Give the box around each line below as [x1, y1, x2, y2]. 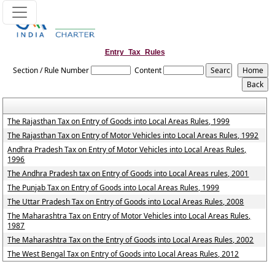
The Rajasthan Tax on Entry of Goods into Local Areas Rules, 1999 [7, 116, 230, 126]
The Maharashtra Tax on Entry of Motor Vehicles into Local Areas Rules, [7, 211, 251, 221]
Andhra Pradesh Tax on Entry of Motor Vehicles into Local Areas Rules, [7, 144, 247, 155]
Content [134, 65, 162, 76]
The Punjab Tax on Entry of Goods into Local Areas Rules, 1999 [7, 182, 220, 193]
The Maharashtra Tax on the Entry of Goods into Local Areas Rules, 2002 [7, 234, 254, 245]
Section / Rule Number [13, 65, 89, 76]
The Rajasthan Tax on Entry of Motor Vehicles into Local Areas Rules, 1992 [7, 130, 259, 141]
